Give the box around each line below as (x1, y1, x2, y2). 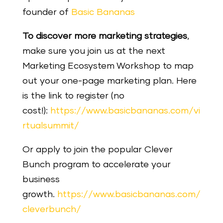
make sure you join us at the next (22, 46, 165, 56)
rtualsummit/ (22, 121, 79, 130)
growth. (22, 190, 57, 199)
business (22, 175, 60, 184)
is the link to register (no (22, 91, 124, 101)
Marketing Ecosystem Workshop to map (22, 61, 194, 71)
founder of (22, 7, 71, 17)
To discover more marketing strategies (22, 31, 187, 41)
